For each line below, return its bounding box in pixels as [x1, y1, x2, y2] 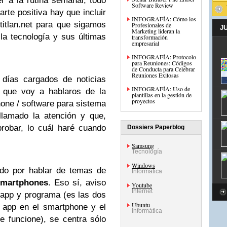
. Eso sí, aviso [48, 178, 106, 187]
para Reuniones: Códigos [132, 59, 192, 67]
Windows [132, 161, 155, 169]
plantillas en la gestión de [132, 91, 192, 99]
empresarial [132, 39, 159, 47]
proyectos [132, 97, 155, 105]
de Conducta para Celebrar [132, 65, 195, 73]
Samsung [132, 141, 154, 149]
